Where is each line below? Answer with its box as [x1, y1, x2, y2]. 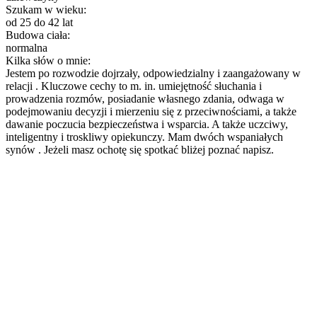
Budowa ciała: [6, 28, 70, 41]
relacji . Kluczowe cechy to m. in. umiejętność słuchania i [6, 79, 262, 92]
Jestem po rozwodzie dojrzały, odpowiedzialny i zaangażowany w [6, 67, 301, 79]
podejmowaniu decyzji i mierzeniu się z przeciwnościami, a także [6, 105, 296, 117]
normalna [6, 41, 47, 54]
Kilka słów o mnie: [6, 54, 91, 67]
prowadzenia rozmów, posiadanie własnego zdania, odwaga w [6, 92, 284, 105]
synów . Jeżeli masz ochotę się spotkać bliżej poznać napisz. [6, 143, 274, 156]
